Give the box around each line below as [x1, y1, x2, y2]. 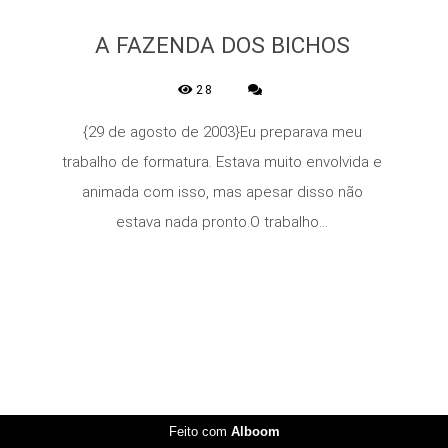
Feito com [168, 424, 231, 439]
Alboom [230, 424, 280, 439]
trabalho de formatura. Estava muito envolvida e [62, 153, 382, 172]
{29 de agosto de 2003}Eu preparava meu [82, 123, 362, 142]
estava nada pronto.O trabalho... [116, 213, 328, 232]
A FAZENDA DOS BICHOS [94, 32, 350, 59]
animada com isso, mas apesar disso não [81, 183, 363, 202]
